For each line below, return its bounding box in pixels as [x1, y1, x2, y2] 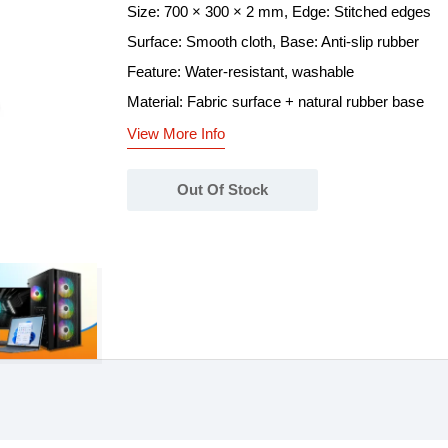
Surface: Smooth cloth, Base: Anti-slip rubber [127, 33, 419, 50]
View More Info [127, 125, 225, 142]
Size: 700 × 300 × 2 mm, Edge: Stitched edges [127, 3, 431, 20]
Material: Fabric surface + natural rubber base [127, 93, 424, 110]
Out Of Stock [177, 181, 268, 198]
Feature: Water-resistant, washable [127, 63, 354, 80]
